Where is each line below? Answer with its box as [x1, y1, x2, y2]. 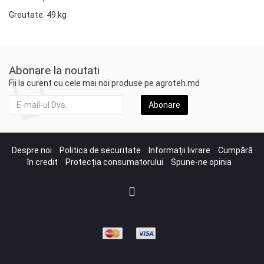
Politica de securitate [59, 146, 141, 155]
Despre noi [11, 146, 52, 155]
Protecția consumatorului [65, 157, 163, 167]
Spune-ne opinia [170, 157, 232, 167]
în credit [27, 157, 58, 167]
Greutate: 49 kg [9, 10, 67, 19]
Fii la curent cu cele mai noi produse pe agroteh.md [9, 78, 200, 88]
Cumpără [217, 146, 253, 155]
